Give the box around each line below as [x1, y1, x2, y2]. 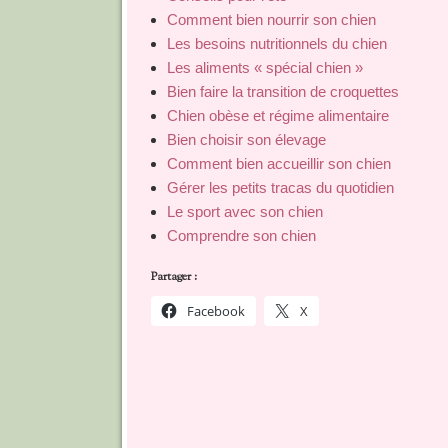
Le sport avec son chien [167, 203, 323, 221]
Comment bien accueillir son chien [167, 155, 391, 173]
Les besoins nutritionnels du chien [167, 35, 387, 53]
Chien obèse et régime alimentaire [167, 107, 389, 125]
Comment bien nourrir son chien [167, 11, 376, 29]
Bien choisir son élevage [167, 131, 326, 149]
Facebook [187, 302, 245, 321]
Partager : [151, 268, 197, 287]
